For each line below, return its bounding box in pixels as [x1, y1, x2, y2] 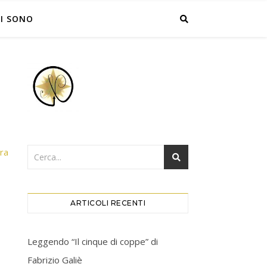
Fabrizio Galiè [27, 253, 82, 266]
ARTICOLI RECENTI [70, 198, 145, 207]
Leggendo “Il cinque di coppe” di [27, 235, 158, 247]
